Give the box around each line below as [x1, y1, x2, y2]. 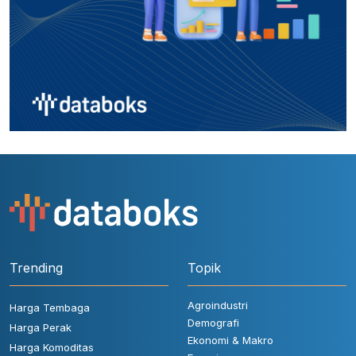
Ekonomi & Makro [188, 334, 273, 347]
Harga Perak [10, 321, 72, 335]
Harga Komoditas [10, 341, 94, 354]
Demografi [188, 316, 239, 330]
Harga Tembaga [10, 301, 90, 315]
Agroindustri [188, 299, 248, 312]
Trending [10, 260, 63, 277]
